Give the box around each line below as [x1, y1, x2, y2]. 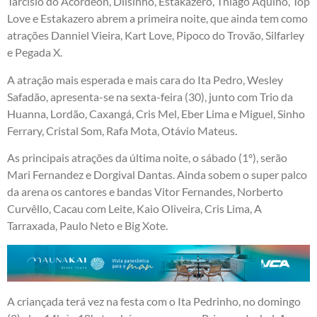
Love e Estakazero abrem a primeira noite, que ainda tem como [7, 11, 308, 25]
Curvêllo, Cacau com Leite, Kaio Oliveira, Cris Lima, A [7, 202, 262, 216]
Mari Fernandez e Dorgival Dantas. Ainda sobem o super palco [7, 168, 307, 182]
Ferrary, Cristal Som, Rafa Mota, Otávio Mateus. [7, 123, 237, 137]
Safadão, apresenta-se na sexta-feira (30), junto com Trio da [7, 89, 293, 103]
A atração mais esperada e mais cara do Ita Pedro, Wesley [7, 72, 283, 86]
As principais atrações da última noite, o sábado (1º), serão [7, 151, 287, 165]
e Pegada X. [7, 45, 62, 59]
